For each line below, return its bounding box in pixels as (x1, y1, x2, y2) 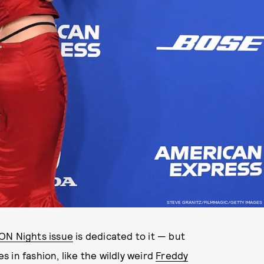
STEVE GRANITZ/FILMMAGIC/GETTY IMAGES (166, 199, 262, 205)
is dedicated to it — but (73, 230, 186, 242)
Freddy (156, 249, 189, 261)
